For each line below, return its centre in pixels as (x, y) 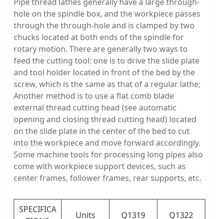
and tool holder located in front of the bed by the (104, 72)
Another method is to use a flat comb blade (94, 96)
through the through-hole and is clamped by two (104, 25)
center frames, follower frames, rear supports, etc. (108, 178)
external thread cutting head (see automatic (95, 107)
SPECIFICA (38, 209)
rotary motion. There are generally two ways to (101, 49)
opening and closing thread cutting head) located (105, 119)
